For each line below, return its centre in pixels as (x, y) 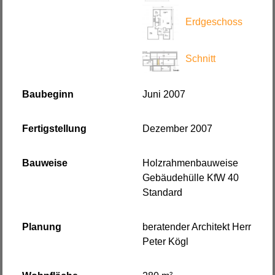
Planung (42, 227)
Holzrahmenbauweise (190, 163)
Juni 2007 (164, 95)
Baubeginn (48, 95)
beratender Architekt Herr (197, 227)
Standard (162, 193)
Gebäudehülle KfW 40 (191, 178)
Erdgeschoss (214, 22)
